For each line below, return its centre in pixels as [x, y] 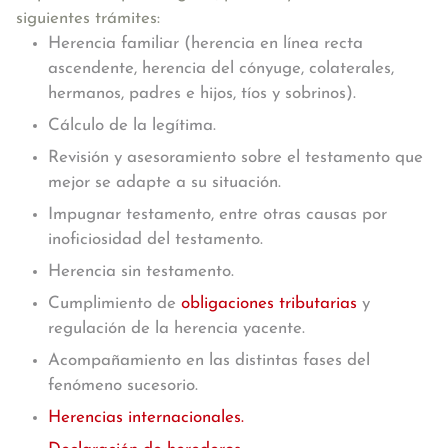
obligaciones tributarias [269, 303]
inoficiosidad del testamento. [155, 239]
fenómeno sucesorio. [123, 385]
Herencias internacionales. [146, 417]
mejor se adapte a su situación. [164, 182]
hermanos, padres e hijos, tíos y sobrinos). [202, 93]
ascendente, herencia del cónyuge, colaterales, [221, 68]
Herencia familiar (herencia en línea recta [205, 43]
